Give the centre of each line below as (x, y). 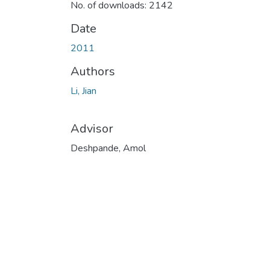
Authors (93, 71)
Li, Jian (83, 91)
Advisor (92, 128)
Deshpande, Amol (108, 148)
